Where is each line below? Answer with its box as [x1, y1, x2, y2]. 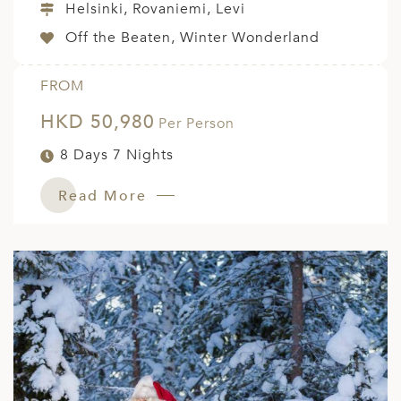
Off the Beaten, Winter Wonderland [65, 28, 320, 48]
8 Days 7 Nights [60, 145, 174, 166]
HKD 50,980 [40, 109, 155, 136]
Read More [58, 186, 152, 207]
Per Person [158, 114, 235, 134]
